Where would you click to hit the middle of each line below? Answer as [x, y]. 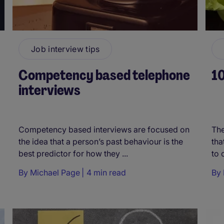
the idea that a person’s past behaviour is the [101, 141]
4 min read [106, 172]
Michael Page [55, 172]
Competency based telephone [104, 75]
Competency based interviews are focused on [104, 129]
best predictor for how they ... [73, 153]
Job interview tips [65, 49]
